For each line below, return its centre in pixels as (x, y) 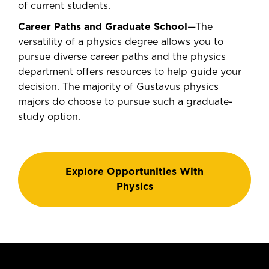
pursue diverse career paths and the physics (122, 57)
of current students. (64, 6)
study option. (49, 117)
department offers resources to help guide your (130, 72)
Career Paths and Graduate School (103, 27)
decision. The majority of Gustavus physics (118, 87)
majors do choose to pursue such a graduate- (125, 102)
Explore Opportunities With (134, 172)
